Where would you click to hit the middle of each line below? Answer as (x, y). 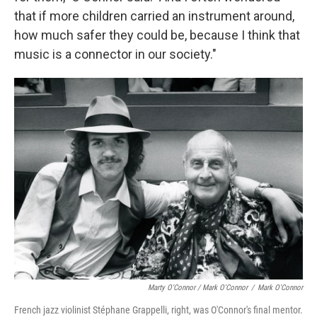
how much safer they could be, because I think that (157, 35)
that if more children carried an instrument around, (154, 16)
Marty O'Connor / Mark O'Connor (198, 287)
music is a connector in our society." (115, 54)
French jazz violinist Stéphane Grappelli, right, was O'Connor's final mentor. (158, 310)
